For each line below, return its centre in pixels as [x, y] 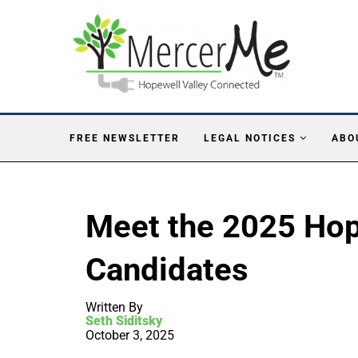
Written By [114, 307]
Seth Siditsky [124, 320]
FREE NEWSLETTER [125, 138]
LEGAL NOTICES [250, 138]
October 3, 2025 [130, 335]
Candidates [167, 269]
